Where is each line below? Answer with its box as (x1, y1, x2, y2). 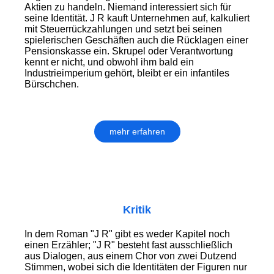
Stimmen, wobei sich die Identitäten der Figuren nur (24, 262, 247, 273)
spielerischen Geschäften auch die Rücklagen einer (24, 35, 248, 46)
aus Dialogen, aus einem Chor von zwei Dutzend (24, 251, 237, 262)
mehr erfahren (109, 127, 165, 137)
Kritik (123, 204, 151, 217)
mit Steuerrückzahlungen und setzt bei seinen (24, 24, 222, 35)
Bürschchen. (24, 79, 79, 90)
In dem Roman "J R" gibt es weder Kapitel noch (24, 229, 230, 240)
